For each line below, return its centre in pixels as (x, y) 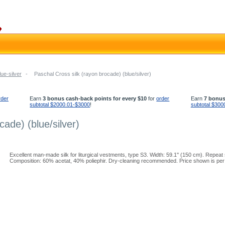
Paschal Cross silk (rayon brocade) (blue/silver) (93, 74)
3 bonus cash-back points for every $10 (95, 98)
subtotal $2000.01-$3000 (60, 104)
